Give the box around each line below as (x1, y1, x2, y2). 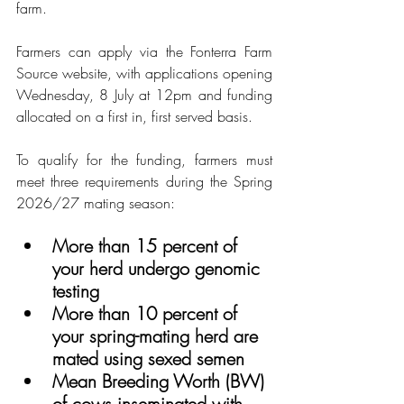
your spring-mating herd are (52, 324, 263, 348)
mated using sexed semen (52, 346, 244, 371)
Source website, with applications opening (16, 63, 272, 83)
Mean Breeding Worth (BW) (52, 369, 270, 393)
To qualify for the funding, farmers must (16, 150, 272, 170)
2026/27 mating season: (16, 193, 175, 213)
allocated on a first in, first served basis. (16, 106, 252, 126)
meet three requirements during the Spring (16, 171, 272, 191)
